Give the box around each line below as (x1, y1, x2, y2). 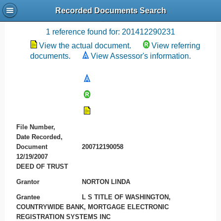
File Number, (16, 123, 55, 131)
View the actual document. (39, 41, 131, 50)
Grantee (16, 193, 40, 201)
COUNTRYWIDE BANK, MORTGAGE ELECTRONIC (16, 203, 169, 211)
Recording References (55, 10, 166, 22)
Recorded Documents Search (55, 6, 166, 15)
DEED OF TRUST (16, 163, 68, 171)
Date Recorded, (16, 133, 63, 141)
